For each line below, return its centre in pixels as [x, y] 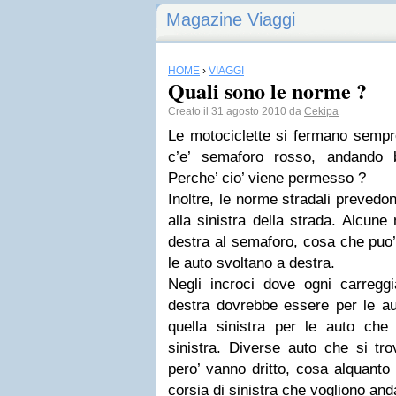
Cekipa [321, 111]
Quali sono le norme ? [267, 91]
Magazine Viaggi [231, 19]
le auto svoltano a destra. [251, 263]
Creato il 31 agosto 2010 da [236, 111]
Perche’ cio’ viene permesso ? [267, 178]
